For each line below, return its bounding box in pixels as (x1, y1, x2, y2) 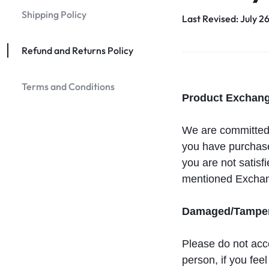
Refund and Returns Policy (22, 44, 133, 56)
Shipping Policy (22, 8, 86, 20)
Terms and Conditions (22, 80, 115, 92)
